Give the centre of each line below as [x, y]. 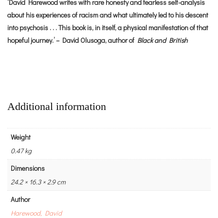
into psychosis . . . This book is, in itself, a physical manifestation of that [108, 28]
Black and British [161, 40]
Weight [21, 137]
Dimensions [28, 168]
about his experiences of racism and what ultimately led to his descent [108, 15]
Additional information [57, 107]
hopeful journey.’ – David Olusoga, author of [71, 40]
